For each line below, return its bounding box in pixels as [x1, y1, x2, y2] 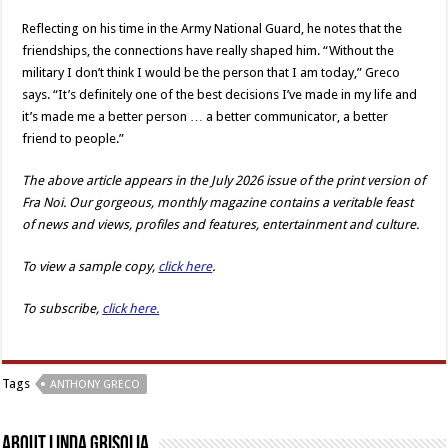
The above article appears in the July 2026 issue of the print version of [22, 172, 426, 188]
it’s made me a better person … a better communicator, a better [22, 108, 389, 124]
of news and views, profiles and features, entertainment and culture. [22, 216, 420, 232]
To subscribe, [22, 300, 103, 316]
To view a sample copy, [22, 258, 159, 274]
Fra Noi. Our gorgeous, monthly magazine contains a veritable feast [22, 194, 414, 210]
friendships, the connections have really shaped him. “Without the [22, 42, 395, 58]
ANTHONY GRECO [50, 377, 141, 391]
